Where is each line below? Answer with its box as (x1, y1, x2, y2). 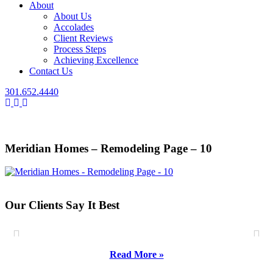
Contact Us (29, 66, 73, 76)
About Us (54, 11, 91, 21)
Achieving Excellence (54, 55, 138, 65)
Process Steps (54, 44, 106, 54)
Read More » (109, 249, 164, 260)
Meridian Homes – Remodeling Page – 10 (5, 141, 212, 155)
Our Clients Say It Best (5, 199, 119, 212)
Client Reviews (54, 33, 113, 43)
